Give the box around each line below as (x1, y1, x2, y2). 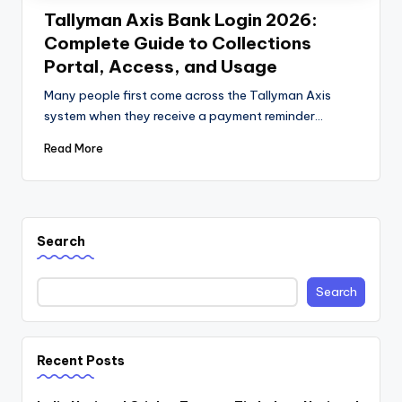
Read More (44, 141, 103, 156)
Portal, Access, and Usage (44, 56, 277, 78)
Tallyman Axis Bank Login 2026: (44, 9, 318, 31)
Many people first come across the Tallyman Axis (44, 87, 331, 104)
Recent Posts (37, 353, 125, 370)
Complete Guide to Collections (44, 32, 311, 55)
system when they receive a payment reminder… (44, 108, 323, 125)
